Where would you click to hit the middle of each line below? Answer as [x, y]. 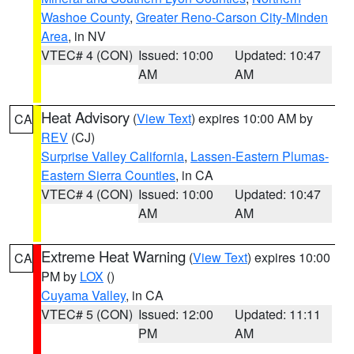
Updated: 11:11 [278, 314]
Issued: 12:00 [175, 314]
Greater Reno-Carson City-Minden [232, 17]
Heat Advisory [85, 117]
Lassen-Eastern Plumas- [260, 156]
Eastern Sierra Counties [108, 175]
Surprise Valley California [113, 156]
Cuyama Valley [83, 295]
